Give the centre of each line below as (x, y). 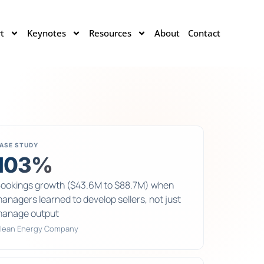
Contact (204, 33)
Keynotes (46, 33)
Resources (110, 33)
